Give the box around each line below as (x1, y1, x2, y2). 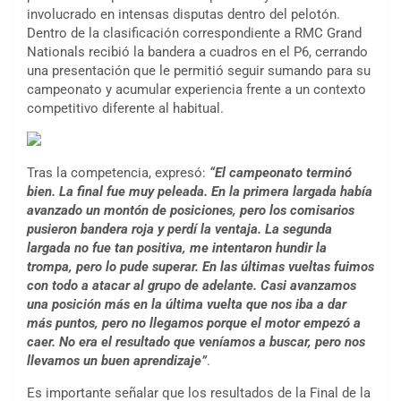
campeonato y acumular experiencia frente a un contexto (27, 81, 366, 98)
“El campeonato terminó (209, 165, 352, 182)
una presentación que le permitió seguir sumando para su (27, 63, 371, 80)
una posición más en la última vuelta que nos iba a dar (27, 296, 346, 313)
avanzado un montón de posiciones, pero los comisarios (27, 202, 354, 219)
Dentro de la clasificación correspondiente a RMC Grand (27, 25, 362, 42)
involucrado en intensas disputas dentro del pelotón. (27, 6, 340, 23)
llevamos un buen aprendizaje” (27, 353, 207, 370)
